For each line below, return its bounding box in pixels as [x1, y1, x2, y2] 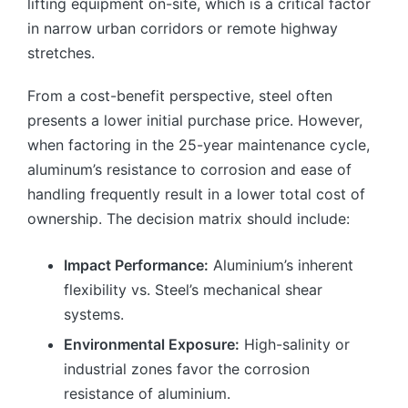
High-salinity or [240, 335, 350, 353]
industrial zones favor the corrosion [64, 360, 310, 378]
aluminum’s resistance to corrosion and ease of [27, 159, 352, 178]
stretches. [27, 43, 95, 62]
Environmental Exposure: [64, 335, 240, 353]
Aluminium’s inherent [209, 255, 353, 274]
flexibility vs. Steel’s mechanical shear [64, 280, 322, 299]
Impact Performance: [64, 255, 209, 274]
